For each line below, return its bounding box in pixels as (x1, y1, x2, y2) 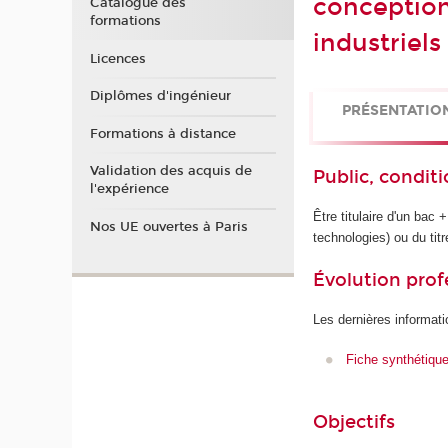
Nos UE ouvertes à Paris (89, 218, 248, 235)
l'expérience (89, 181, 169, 198)
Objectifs (313, 411, 396, 434)
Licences (89, 50, 146, 67)
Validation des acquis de (89, 163, 252, 180)
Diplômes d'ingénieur (89, 88, 231, 105)
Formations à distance (89, 125, 236, 142)
